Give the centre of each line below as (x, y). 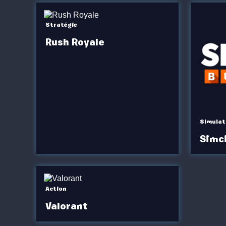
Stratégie (61, 25)
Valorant (66, 206)
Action (56, 188)
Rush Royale (75, 42)
